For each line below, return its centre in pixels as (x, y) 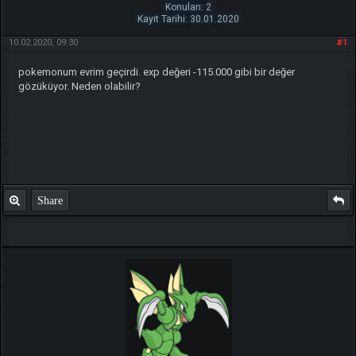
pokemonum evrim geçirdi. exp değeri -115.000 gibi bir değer (156, 72)
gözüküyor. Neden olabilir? (79, 86)
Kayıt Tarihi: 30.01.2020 (189, 19)
